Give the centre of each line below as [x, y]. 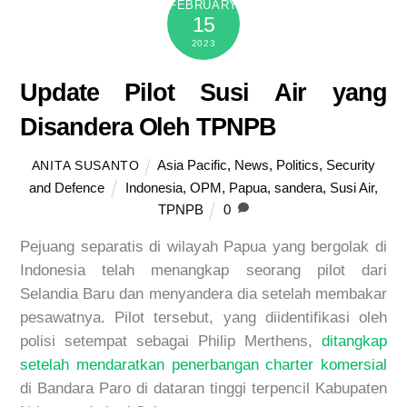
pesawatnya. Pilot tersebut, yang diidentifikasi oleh [203, 317]
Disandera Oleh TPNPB [148, 127]
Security [351, 165]
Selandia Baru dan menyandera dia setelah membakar [203, 293]
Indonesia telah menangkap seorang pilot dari [203, 270]
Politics [298, 165]
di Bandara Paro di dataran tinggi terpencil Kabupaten [203, 388]
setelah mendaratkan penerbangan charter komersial [203, 364]
